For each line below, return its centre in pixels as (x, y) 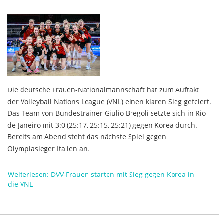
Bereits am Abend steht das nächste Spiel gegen (87, 137)
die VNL (20, 184)
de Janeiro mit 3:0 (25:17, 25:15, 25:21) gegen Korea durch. (102, 125)
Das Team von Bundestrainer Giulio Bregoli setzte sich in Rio (107, 113)
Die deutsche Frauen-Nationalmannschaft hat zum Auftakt (103, 90)
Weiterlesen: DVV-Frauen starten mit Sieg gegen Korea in (101, 174)
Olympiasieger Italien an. (48, 148)
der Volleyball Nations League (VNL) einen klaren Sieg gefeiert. (109, 101)
